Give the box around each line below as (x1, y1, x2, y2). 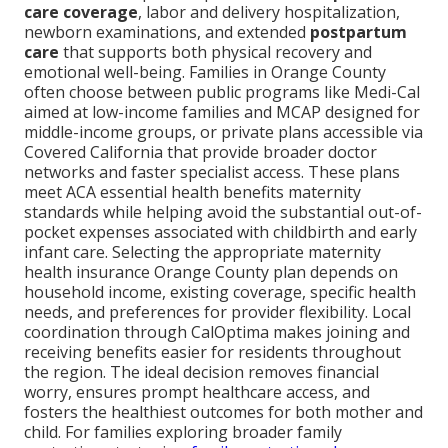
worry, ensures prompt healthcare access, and (24, 381, 370, 404)
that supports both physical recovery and (59, 41, 372, 64)
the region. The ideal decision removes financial (24, 361, 379, 384)
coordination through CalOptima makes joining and (24, 321, 410, 344)
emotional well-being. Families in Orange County (24, 61, 386, 84)
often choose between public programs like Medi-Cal (24, 81, 420, 104)
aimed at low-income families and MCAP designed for (24, 101, 420, 124)
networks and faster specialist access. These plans (24, 161, 400, 184)
